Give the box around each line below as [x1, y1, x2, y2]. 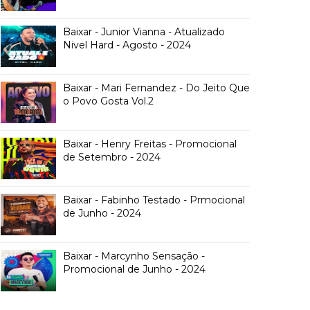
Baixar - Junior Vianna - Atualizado [63, 26, 225, 38]
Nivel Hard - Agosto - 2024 [63, 39, 191, 51]
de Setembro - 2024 [63, 151, 161, 163]
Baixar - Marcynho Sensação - [63, 250, 205, 262]
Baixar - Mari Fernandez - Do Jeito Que [63, 82, 250, 94]
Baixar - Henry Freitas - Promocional [63, 138, 237, 150]
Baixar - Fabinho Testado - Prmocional [63, 194, 245, 206]
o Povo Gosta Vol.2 [63, 95, 154, 107]
